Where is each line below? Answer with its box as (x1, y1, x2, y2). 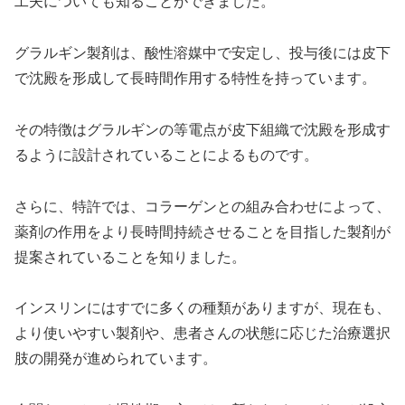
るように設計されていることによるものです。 (14, 146, 318, 163)
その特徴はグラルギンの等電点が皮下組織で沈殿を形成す (14, 121, 391, 137)
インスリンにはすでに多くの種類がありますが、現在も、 (14, 300, 391, 316)
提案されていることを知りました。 (14, 249, 246, 265)
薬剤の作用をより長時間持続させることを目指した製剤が (14, 223, 391, 240)
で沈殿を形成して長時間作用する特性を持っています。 (14, 70, 376, 86)
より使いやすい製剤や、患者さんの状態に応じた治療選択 (14, 325, 391, 342)
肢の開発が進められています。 (14, 351, 217, 367)
